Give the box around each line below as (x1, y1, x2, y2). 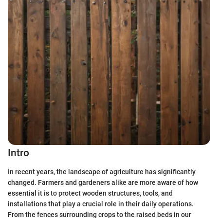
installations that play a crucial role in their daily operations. (8, 200, 194, 208)
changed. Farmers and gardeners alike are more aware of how (8, 178, 198, 186)
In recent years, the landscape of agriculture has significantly (8, 167, 196, 176)
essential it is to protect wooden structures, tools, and (8, 189, 173, 197)
